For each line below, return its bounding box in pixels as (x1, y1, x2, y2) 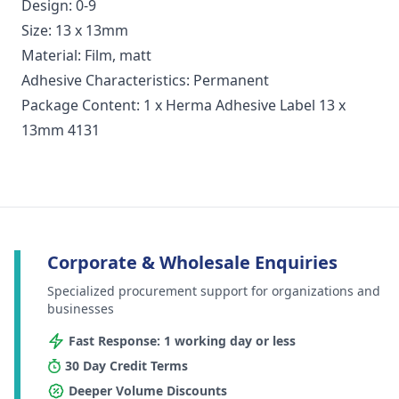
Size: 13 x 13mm (21, 20, 128, 41)
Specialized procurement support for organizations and (47, 282, 380, 300)
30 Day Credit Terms (65, 357, 188, 375)
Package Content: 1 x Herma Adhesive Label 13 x (21, 95, 346, 116)
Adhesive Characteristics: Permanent (21, 70, 269, 91)
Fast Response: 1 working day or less (69, 332, 296, 350)
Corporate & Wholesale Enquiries (47, 250, 338, 275)
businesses (47, 300, 114, 318)
